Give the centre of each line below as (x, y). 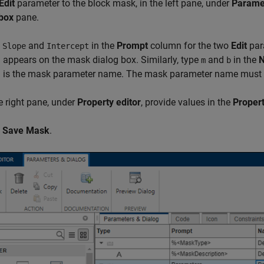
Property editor (109, 103)
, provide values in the (187, 103)
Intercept (68, 46)
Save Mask (26, 131)
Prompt (132, 46)
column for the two (189, 46)
